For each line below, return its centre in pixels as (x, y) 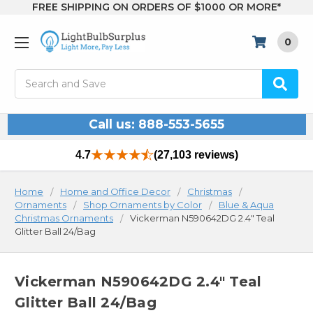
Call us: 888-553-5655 (156, 124)
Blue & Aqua (246, 205)
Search (31, 77)
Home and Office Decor (115, 192)
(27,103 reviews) (196, 155)
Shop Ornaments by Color (143, 205)
